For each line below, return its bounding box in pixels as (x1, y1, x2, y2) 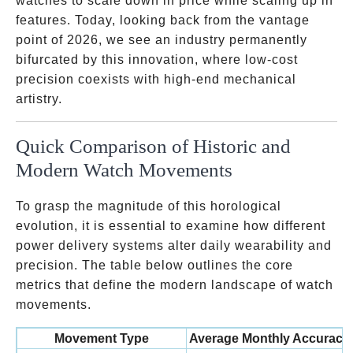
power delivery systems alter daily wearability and (16, 239, 332, 252)
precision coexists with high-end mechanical (16, 72, 296, 86)
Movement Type (54, 332, 149, 345)
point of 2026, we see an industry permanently (16, 33, 307, 46)
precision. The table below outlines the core (16, 258, 293, 272)
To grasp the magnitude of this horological (16, 199, 281, 213)
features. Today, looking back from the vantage (16, 13, 310, 27)
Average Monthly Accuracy (189, 332, 350, 345)
